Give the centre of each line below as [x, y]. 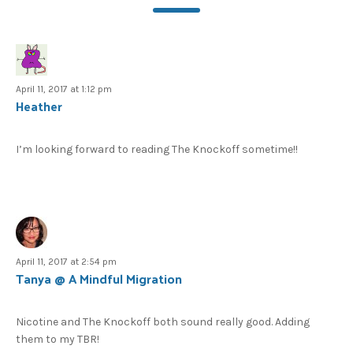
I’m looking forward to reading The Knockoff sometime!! [157, 150]
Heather [39, 106]
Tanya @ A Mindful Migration [99, 279]
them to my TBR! [58, 340]
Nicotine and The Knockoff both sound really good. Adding [163, 322]
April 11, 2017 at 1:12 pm [64, 89]
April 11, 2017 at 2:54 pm [66, 262]
